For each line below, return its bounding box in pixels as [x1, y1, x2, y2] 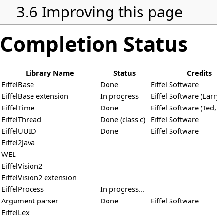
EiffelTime [1, 103, 34, 113]
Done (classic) [100, 114, 145, 124]
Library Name [26, 68, 74, 78]
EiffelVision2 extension [1, 172, 77, 183]
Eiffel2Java [1, 138, 35, 148]
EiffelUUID [1, 126, 36, 136]
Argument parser [1, 196, 58, 206]
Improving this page [41, 1, 183, 22]
